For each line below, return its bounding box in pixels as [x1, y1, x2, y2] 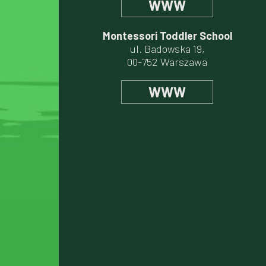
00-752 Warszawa [127, 55, 207, 68]
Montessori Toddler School [102, 29, 232, 42]
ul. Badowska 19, [129, 42, 205, 55]
